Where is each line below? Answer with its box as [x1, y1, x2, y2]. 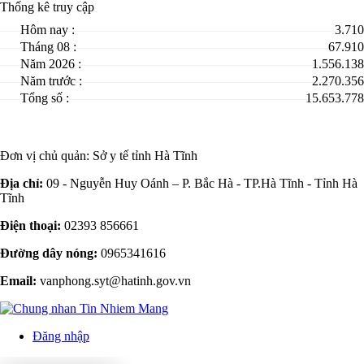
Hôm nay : [20, 23, 75, 37]
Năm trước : [20, 74, 82, 89]
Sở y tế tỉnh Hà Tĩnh [93, 149, 197, 163]
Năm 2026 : [20, 57, 81, 71]
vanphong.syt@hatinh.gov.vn [37, 274, 191, 288]
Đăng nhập [32, 329, 89, 344]
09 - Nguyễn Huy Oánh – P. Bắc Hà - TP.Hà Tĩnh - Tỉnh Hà [43, 176, 357, 191]
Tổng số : [20, 91, 69, 106]
